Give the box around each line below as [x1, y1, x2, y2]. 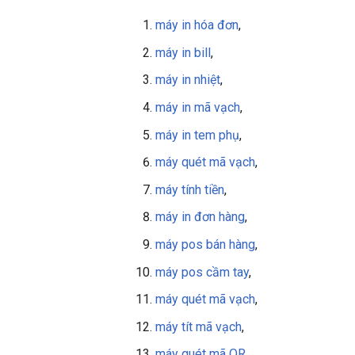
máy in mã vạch [155, 100, 240, 116]
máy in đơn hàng [155, 209, 245, 225]
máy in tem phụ [155, 127, 239, 143]
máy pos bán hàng [155, 237, 255, 253]
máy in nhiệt [155, 72, 220, 88]
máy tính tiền [155, 181, 224, 197]
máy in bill [155, 44, 211, 60]
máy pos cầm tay [155, 264, 249, 280]
